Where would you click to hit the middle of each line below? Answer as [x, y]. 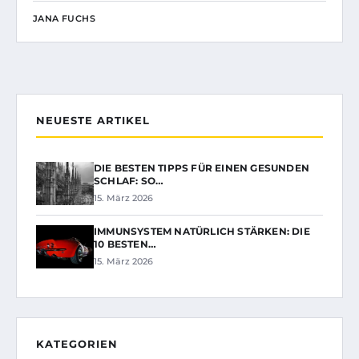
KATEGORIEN [77, 343]
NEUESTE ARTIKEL [93, 120]
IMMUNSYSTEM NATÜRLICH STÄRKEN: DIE [202, 231]
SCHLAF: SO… [129, 180]
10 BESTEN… [125, 244]
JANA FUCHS [64, 18]
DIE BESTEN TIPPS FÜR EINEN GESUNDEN [202, 167]
